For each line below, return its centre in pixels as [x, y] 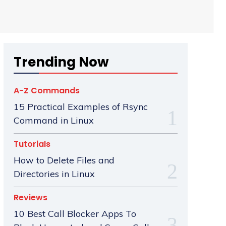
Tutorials [32, 144]
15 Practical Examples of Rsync [80, 107]
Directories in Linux [54, 174]
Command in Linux [53, 121]
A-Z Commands [46, 91]
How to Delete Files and [64, 160]
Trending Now [61, 62]
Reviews [30, 198]
